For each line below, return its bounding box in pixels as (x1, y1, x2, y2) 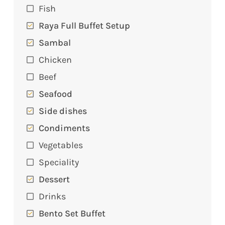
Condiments (39, 122, 90, 133)
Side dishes (39, 104, 87, 116)
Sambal (39, 36, 71, 48)
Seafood (39, 87, 72, 99)
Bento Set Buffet (39, 207, 105, 218)
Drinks (39, 190, 66, 201)
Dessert (39, 173, 70, 184)
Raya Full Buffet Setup (39, 19, 130, 31)
